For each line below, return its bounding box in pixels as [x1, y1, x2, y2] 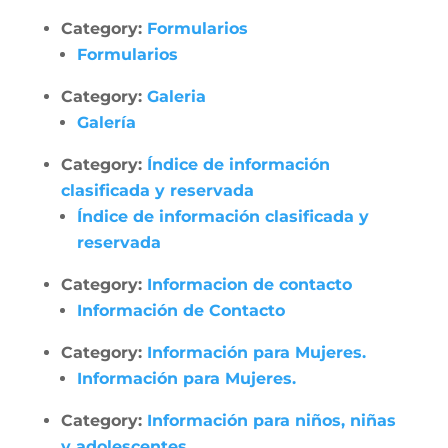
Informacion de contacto [146, 275, 352, 294]
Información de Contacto [76, 301, 285, 320]
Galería [76, 113, 136, 132]
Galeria [146, 87, 206, 106]
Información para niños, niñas [146, 411, 396, 430]
